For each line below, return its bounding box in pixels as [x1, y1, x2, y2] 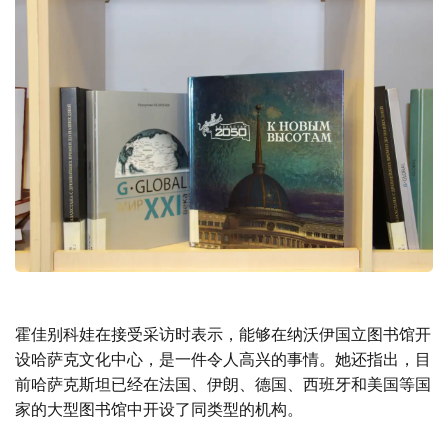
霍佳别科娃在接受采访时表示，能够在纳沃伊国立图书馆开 [15, 323, 431, 344]
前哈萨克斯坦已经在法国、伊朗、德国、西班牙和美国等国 [15, 373, 431, 394]
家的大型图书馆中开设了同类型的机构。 [15, 398, 303, 419]
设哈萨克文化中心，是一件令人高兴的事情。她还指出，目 [15, 348, 431, 369]
